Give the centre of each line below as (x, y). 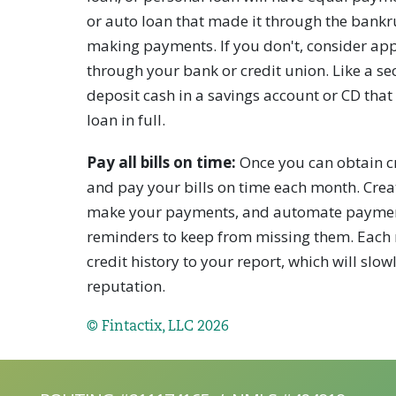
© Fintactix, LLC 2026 (158, 327)
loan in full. (126, 119)
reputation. (126, 286)
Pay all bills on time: (162, 162)
